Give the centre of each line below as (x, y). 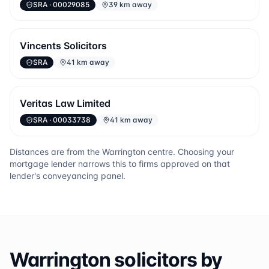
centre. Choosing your (190, 152)
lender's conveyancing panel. (68, 176)
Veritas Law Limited (65, 103)
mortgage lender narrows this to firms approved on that (120, 164)
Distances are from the (56, 152)
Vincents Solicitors (63, 46)
